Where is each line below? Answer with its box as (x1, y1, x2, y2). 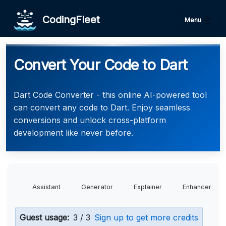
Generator (81, 183, 113, 191)
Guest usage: (20, 212, 69, 222)
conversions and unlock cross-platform (14, 115, 166, 125)
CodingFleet (36, 13, 100, 26)
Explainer (134, 183, 162, 191)
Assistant (32, 183, 61, 191)
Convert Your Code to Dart (14, 56, 188, 74)
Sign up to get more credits (94, 212, 198, 222)
